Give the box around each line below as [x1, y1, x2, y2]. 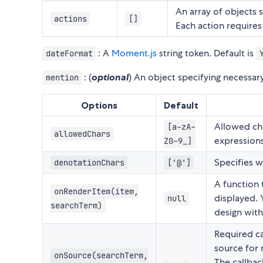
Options [81, 99, 117, 111]
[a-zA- [167, 121, 195, 132]
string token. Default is [157, 46, 257, 59]
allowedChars [53, 128, 110, 139]
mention [45, 72, 79, 83]
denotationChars [53, 157, 124, 168]
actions [53, 13, 87, 24]
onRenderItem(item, [53, 186, 139, 197]
